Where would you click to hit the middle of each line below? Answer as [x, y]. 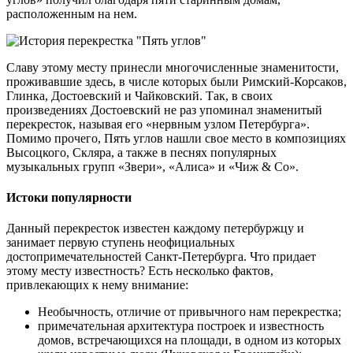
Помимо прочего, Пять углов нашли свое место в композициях [176, 138]
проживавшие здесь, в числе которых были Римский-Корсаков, [176, 81]
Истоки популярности [69, 197]
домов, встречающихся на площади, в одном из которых [190, 340]
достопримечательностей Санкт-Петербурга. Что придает [161, 257]
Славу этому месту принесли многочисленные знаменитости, [173, 67]
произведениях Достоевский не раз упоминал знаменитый [164, 110]
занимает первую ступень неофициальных [121, 243]
